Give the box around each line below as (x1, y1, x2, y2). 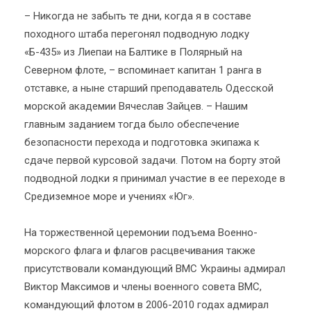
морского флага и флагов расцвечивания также (24, 244, 255, 257)
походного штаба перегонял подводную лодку (24, 28, 249, 40)
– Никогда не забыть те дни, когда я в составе (24, 10, 251, 22)
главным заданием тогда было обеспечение (24, 118, 239, 131)
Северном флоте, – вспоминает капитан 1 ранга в (24, 64, 262, 76)
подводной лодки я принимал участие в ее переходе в (24, 172, 285, 185)
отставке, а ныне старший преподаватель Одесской (24, 82, 274, 94)
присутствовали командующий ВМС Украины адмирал (24, 262, 285, 275)
